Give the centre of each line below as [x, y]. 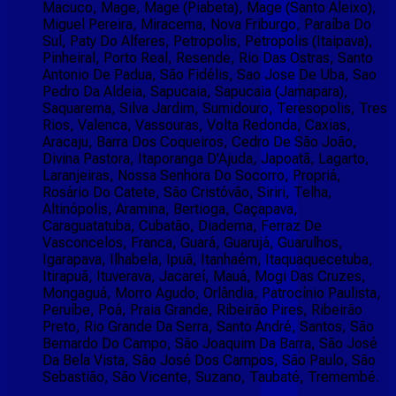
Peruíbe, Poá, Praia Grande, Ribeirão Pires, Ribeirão [202, 310]
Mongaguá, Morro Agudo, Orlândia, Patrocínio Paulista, [212, 293]
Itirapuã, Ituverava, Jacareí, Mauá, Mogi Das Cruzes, [204, 277]
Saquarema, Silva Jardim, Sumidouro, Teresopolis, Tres [215, 109]
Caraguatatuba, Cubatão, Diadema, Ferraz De [182, 226]
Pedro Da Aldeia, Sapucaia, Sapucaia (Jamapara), [195, 92]
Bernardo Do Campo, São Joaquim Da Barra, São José [210, 344]
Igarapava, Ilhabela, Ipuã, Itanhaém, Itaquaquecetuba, [208, 260]
